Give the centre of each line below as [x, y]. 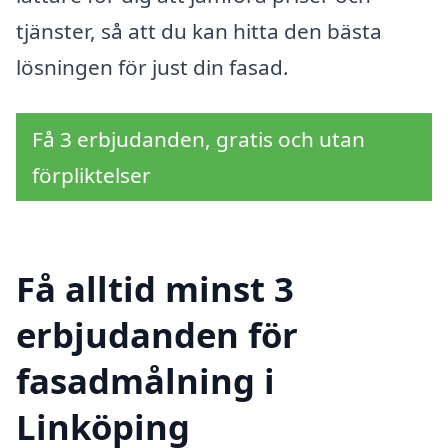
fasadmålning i [145, 380]
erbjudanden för [157, 334]
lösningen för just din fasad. [152, 67]
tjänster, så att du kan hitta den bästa [199, 31]
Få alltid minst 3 [155, 288]
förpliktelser [91, 175]
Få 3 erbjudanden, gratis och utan [198, 139]
